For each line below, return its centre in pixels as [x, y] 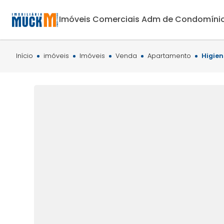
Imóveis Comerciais [99, 19]
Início [24, 55]
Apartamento [169, 55]
